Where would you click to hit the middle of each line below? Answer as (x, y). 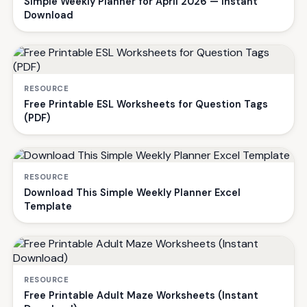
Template (48, 206)
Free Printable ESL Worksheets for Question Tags (146, 104)
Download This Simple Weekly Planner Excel (132, 192)
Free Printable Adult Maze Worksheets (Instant (141, 295)
